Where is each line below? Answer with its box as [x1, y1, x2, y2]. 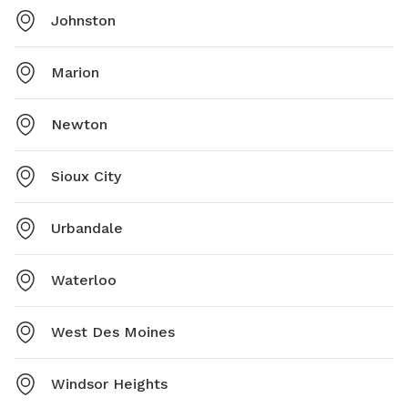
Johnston [51, 11, 116, 29]
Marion [51, 63, 99, 81]
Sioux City [51, 167, 121, 185]
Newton [51, 115, 107, 133]
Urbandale [51, 219, 123, 237]
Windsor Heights [51, 374, 168, 393]
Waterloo [51, 270, 117, 289]
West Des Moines [51, 322, 175, 341]
